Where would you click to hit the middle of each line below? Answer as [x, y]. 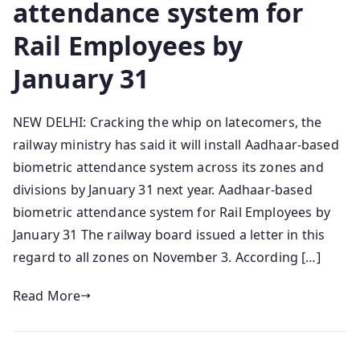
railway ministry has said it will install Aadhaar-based [176, 145]
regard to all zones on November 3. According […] [167, 258]
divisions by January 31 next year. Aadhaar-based [163, 190]
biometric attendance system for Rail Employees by [172, 213]
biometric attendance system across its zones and [168, 168]
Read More [47, 296]
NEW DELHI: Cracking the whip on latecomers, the [168, 123]
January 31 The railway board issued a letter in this [169, 235]
